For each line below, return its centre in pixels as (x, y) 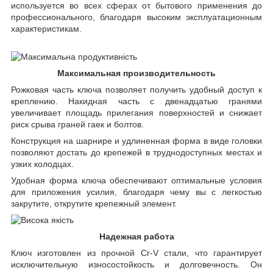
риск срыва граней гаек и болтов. (77, 124)
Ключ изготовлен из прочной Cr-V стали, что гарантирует (136, 253)
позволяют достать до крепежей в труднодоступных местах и (136, 152)
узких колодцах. (42, 164)
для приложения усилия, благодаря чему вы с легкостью (136, 192)
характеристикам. (46, 28)
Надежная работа (136, 236)
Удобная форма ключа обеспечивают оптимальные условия (136, 180)
